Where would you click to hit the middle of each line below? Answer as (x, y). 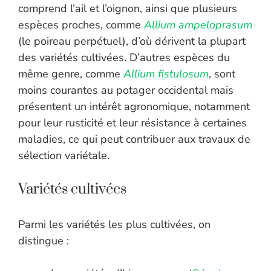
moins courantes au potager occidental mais (126, 90)
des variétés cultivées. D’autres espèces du (124, 58)
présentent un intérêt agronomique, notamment (134, 107)
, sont (222, 74)
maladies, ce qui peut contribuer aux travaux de (134, 139)
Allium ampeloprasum (198, 25)
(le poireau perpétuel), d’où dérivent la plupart (132, 41)
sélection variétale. (64, 156)
